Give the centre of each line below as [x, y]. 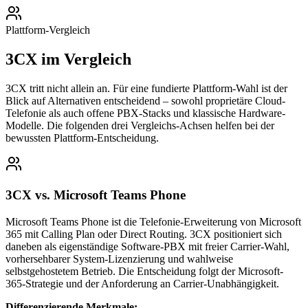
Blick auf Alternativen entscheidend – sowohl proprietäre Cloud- [145, 101]
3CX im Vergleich [68, 59]
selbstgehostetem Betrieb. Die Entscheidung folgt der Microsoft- [144, 271]
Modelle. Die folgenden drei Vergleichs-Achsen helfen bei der [140, 126]
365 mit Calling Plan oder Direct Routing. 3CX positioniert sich [144, 234]
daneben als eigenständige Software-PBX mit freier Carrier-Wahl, [147, 246]
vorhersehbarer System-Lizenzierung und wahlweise [119, 258]
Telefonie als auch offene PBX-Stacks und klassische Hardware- [145, 113]
